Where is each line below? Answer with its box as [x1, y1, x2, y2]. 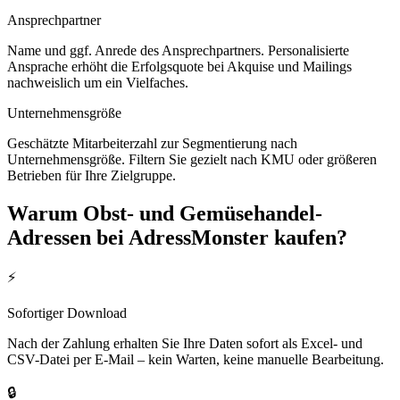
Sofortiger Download [7, 305, 127, 321]
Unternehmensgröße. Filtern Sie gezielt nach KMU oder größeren [7, 151, 377, 167]
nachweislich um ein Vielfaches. [7, 74, 188, 90]
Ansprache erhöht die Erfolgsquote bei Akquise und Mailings [7, 58, 352, 74]
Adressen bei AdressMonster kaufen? [7, 225, 347, 249]
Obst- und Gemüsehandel [83, 201, 315, 225]
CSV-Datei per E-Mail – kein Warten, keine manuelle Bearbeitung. [7, 352, 384, 368]
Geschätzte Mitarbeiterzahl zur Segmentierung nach [7, 135, 297, 151]
